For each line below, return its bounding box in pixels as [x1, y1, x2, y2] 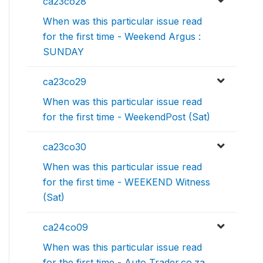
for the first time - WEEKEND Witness [43, 176, 210, 188]
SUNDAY [43, 46, 84, 58]
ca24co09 [43, 221, 88, 233]
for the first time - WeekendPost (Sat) [43, 111, 210, 123]
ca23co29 [43, 76, 86, 87]
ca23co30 [43, 141, 86, 153]
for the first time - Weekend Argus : [43, 31, 201, 42]
